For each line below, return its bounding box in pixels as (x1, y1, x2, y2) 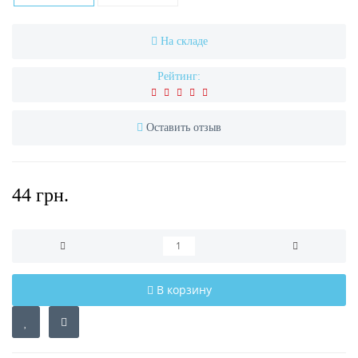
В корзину (156, 281, 212, 297)
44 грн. (12, 184, 69, 205)
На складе (160, 34, 208, 47)
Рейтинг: (157, 70, 201, 82)
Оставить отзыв (146, 121, 221, 133)
